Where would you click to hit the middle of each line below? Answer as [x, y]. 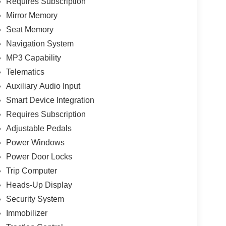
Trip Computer [31, 171]
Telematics [25, 72]
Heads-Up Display [39, 185]
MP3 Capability [33, 58]
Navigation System [40, 43]
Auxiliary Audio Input [43, 86]
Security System [35, 199]
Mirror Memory [32, 15]
